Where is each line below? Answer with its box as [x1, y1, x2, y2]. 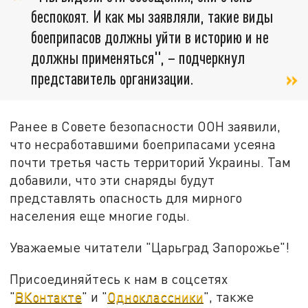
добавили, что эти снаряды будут [10, 172, 215, 188]
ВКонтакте [15, 288, 82, 305]
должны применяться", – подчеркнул [31, 47, 245, 68]
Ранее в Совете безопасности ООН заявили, [10, 118, 281, 135]
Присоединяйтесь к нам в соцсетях [10, 270, 228, 287]
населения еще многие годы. [10, 208, 190, 224]
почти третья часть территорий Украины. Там [10, 154, 291, 170]
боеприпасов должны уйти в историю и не [31, 27, 269, 47]
